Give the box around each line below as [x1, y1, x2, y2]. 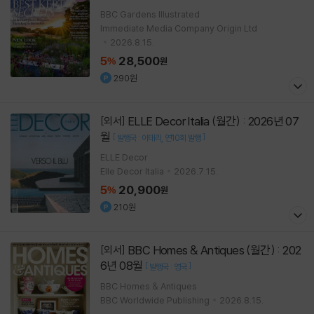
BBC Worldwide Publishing [100, 294, 210, 306]
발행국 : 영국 [149, 261, 187, 272]
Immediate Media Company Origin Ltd [100, 22, 257, 34]
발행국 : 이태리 [116, 132, 162, 143]
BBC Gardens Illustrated [100, 8, 200, 20]
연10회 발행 [164, 132, 201, 143]
